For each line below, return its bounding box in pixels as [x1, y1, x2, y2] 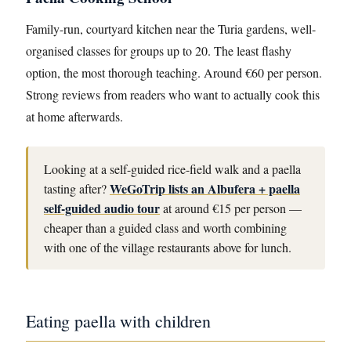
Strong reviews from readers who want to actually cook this [26, 86, 320, 103]
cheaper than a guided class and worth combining [44, 219, 287, 236]
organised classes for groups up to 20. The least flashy [26, 42, 291, 59]
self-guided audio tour [44, 199, 160, 217]
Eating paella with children [26, 309, 212, 332]
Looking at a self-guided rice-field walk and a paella [44, 161, 301, 177]
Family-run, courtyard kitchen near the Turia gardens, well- [26, 20, 316, 37]
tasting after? [44, 180, 110, 197]
